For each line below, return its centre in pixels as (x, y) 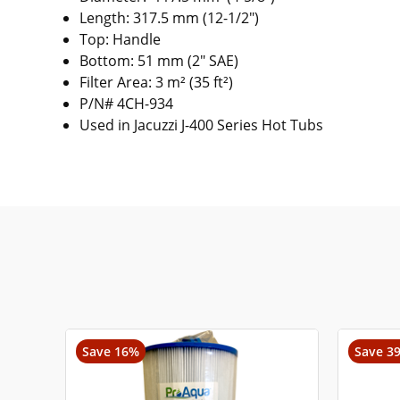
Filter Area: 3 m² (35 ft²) (157, 82)
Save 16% (111, 352)
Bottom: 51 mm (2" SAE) (159, 60)
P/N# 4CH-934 (127, 103)
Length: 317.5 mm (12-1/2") (170, 17)
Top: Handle (121, 39)
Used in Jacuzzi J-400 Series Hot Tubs (202, 125)
